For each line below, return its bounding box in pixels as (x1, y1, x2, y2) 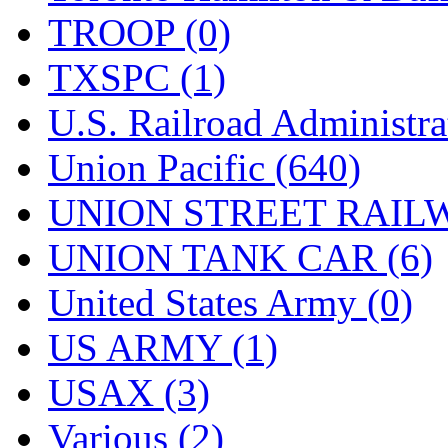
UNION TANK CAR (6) (48, 235, 433, 279)
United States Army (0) (48, 280, 413, 324)
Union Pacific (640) (48, 145, 361, 189)
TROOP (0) (48, 10, 231, 54)
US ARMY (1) (48, 325, 278, 369)
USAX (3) (48, 370, 210, 414)
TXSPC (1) (48, 55, 226, 99)
